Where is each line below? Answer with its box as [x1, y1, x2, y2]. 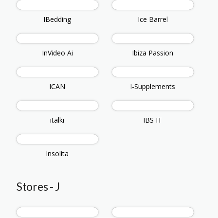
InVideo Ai [41, 48, 73, 58]
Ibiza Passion [132, 48, 174, 58]
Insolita [46, 149, 69, 159]
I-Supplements [130, 82, 176, 91]
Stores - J [17, 180, 60, 194]
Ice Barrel [137, 15, 168, 24]
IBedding [43, 15, 72, 24]
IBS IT [143, 115, 163, 125]
